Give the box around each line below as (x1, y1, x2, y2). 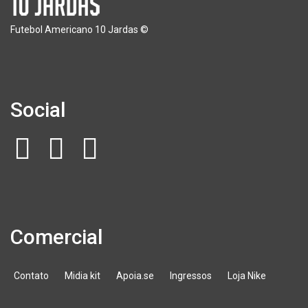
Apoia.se (116, 270, 154, 281)
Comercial (10, 225, 103, 249)
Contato (14, 270, 49, 281)
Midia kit (65, 270, 100, 281)
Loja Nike (228, 270, 266, 281)
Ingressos (170, 270, 212, 281)
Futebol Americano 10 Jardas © (10, 24, 148, 35)
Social (10, 98, 66, 122)
